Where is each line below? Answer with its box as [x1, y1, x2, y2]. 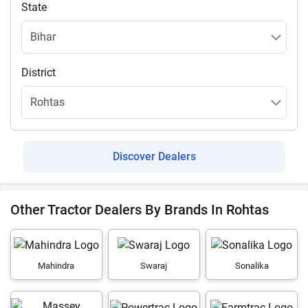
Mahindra [38, 261, 75, 272]
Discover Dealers [112, 150, 196, 163]
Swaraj [140, 261, 168, 272]
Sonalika [234, 261, 269, 272]
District [21, 66, 56, 79]
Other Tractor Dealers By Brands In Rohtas [10, 201, 269, 218]
